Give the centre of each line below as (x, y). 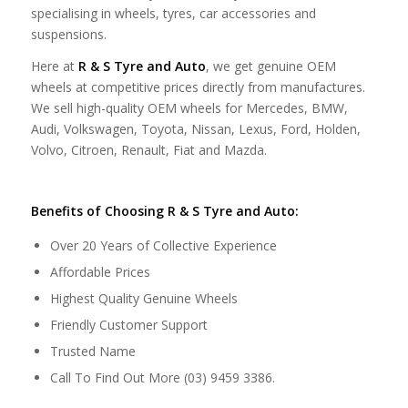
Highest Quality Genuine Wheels (143, 298)
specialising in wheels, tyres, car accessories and (173, 14)
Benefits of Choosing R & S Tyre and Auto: (164, 210)
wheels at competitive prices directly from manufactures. (198, 87)
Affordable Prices (100, 271)
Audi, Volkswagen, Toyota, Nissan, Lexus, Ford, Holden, (195, 129)
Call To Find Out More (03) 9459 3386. (162, 377)
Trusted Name (92, 351)
